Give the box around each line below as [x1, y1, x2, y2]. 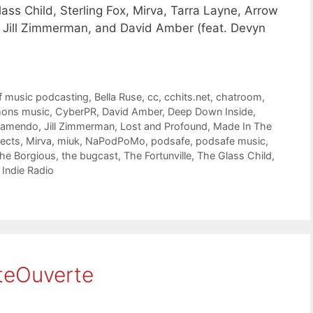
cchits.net [164, 91, 211, 103]
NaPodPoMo [85, 135, 145, 147]
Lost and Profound [120, 120, 208, 133]
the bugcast [61, 150, 118, 162]
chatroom [216, 91, 263, 103]
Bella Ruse [94, 91, 143, 103]
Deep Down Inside [168, 105, 253, 118]
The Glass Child [197, 150, 272, 162]
